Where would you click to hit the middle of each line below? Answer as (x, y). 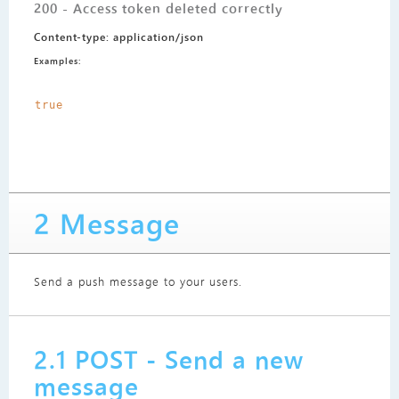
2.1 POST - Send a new (168, 359)
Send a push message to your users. (138, 281)
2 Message (106, 223)
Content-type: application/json (118, 36)
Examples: (57, 60)
